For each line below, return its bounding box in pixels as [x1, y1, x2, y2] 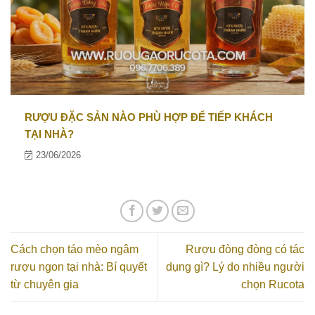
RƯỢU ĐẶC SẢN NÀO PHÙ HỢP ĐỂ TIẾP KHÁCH [25, 110, 273, 123]
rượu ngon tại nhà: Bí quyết [11, 260, 147, 273]
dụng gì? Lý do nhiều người [166, 260, 304, 273]
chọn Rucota [241, 278, 304, 290]
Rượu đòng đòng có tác [186, 243, 304, 255]
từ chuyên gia [11, 278, 79, 290]
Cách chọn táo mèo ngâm [11, 243, 139, 255]
